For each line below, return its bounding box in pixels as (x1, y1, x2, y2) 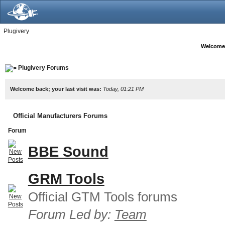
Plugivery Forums (18, 64, 69, 71)
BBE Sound (28, 143, 108, 160)
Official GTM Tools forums (28, 189, 177, 204)
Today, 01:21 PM (102, 85, 144, 92)
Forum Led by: (28, 206, 115, 222)
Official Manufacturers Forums (13, 111, 107, 120)
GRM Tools (28, 170, 104, 187)
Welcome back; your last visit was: (10, 85, 103, 92)
